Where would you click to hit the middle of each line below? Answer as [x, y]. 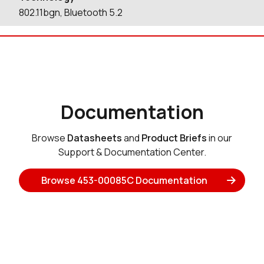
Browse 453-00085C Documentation [125, 180]
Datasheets [95, 138]
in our [220, 138]
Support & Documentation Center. [132, 152]
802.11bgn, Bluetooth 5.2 [71, 12]
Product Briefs [174, 138]
